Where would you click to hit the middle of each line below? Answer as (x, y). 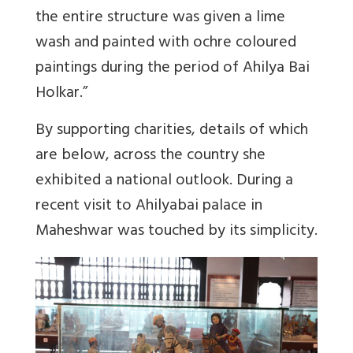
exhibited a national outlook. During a (164, 181)
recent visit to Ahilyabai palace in (149, 206)
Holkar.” (61, 94)
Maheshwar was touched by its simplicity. (176, 232)
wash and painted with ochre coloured (166, 43)
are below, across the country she (150, 156)
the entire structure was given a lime (160, 18)
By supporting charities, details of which (172, 131)
